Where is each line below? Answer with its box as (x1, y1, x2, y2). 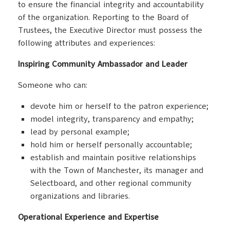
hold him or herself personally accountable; (30, 139, 192, 150)
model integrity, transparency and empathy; (30, 113, 194, 125)
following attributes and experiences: (18, 37, 155, 49)
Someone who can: (18, 80, 87, 91)
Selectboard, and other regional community (30, 178, 191, 189)
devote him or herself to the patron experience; (30, 101, 208, 112)
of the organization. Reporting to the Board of (18, 12, 188, 23)
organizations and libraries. (30, 190, 130, 202)
